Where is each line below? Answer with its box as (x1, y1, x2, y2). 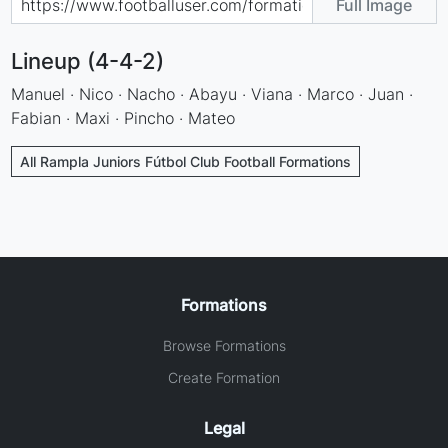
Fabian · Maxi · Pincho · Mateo (11, 107, 236, 128)
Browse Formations (162, 336, 286, 354)
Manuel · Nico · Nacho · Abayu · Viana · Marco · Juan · (11, 83, 414, 104)
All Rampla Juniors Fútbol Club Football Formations (20, 152, 352, 170)
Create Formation (168, 368, 280, 386)
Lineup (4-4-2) (11, 47, 165, 74)
